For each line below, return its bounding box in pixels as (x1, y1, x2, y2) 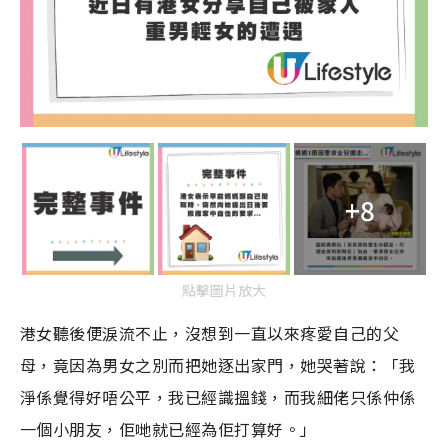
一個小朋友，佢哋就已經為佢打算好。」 (20, 417, 317, 442)
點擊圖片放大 (182, 280, 266, 301)
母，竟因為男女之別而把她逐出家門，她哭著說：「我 (20, 353, 416, 378)
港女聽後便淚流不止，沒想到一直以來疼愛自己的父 (20, 321, 400, 346)
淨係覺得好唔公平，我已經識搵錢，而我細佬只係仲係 (20, 385, 416, 410)
